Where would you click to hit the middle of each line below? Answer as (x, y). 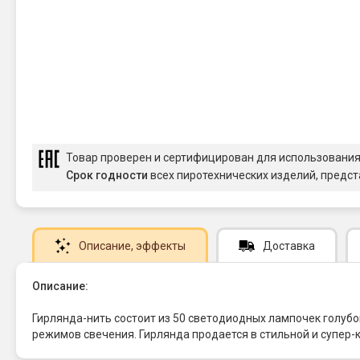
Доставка (289, 246)
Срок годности (107, 176)
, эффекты (158, 246)
